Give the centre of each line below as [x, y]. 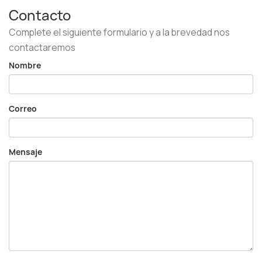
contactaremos [42, 47]
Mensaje [25, 152]
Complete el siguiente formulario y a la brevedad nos [119, 32]
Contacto [40, 15]
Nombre [25, 65]
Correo [23, 108]
